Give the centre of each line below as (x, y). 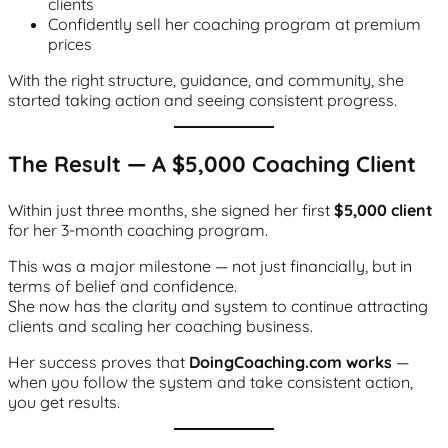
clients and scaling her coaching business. (160, 325)
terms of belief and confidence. (122, 285)
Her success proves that (98, 361)
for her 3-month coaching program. (138, 229)
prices (70, 43)
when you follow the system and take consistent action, (210, 381)
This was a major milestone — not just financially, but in (210, 265)
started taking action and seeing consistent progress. (202, 99)
